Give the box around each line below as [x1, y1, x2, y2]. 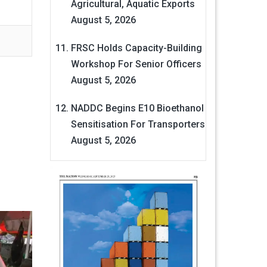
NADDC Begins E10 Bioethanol [70, 103, 204, 114]
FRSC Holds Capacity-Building [70, 42, 202, 54]
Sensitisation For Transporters [70, 119, 205, 131]
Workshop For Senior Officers [70, 58, 201, 70]
